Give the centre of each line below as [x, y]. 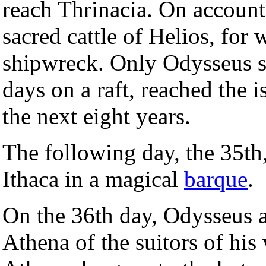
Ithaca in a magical [93, 179]
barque [216, 179]
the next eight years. [96, 116]
